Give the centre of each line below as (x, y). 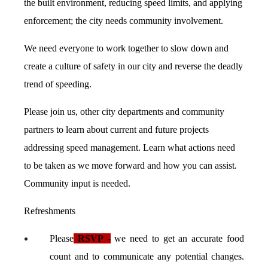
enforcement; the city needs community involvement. (124, 21)
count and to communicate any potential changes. (147, 256)
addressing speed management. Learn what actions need (130, 147)
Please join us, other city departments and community (124, 112)
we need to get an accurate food (177, 238)
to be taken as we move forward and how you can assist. (130, 165)
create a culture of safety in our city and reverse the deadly (133, 66)
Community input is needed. (77, 183)
